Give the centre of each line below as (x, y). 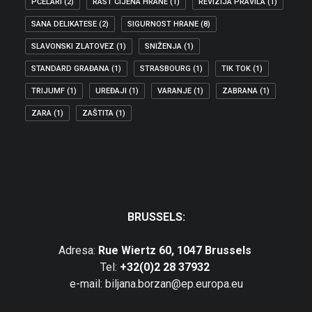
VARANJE (174, 91)
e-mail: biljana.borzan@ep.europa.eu (156, 284)
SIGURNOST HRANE (163, 24)
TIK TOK (236, 69)
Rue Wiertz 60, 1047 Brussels (176, 250)
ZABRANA (240, 91)
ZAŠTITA (98, 113)
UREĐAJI (111, 91)
